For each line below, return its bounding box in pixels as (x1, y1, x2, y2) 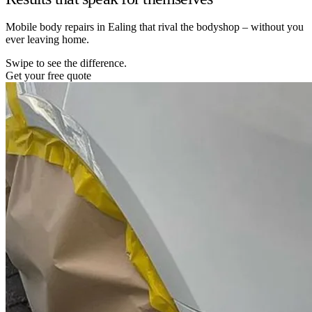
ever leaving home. (6, 33, 89, 45)
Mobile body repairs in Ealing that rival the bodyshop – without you (6, 20, 304, 33)
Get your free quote (6, 69, 91, 81)
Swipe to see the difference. (6, 56, 127, 69)
